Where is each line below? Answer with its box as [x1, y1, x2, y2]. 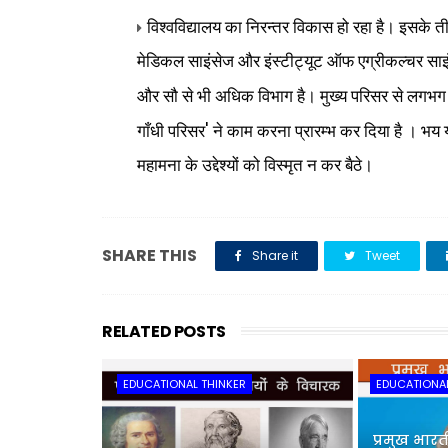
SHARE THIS [102, 244, 197, 267]
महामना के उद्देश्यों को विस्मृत [137, 156, 307, 175]
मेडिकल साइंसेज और [137, 52, 264, 71]
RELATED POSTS [102, 320, 226, 343]
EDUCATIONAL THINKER [123, 376, 246, 392]
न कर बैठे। [307, 156, 373, 175]
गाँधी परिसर [137, 122, 205, 141]
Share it [249, 247, 298, 264]
